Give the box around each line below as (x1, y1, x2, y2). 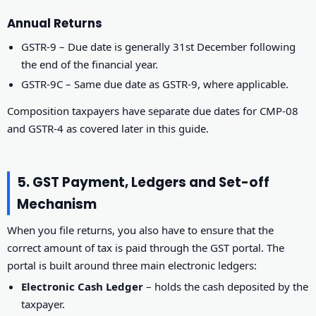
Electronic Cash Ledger (21, 279, 144, 293)
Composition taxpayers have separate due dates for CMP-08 (7, 103, 298, 118)
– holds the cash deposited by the (143, 279, 309, 293)
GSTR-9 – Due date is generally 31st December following (21, 39, 296, 54)
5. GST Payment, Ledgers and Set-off (17, 172, 269, 192)
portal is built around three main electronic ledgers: (7, 257, 257, 272)
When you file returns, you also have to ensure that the (7, 222, 274, 237)
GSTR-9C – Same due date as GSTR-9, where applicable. (21, 76, 289, 91)
